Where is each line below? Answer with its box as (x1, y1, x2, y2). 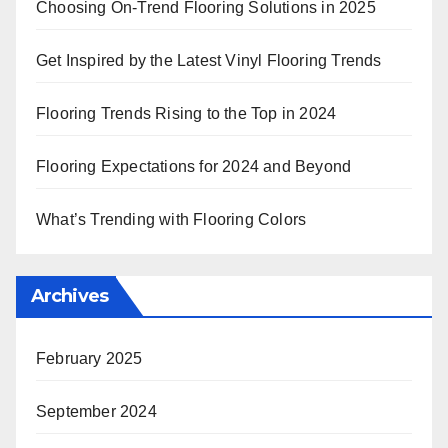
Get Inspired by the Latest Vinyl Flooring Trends (36, 52, 382, 70)
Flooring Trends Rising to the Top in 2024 (36, 105, 337, 123)
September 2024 (36, 403, 157, 421)
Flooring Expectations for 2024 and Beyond (36, 158, 352, 176)
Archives (31, 285, 108, 308)
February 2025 (36, 350, 143, 368)
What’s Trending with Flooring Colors (36, 211, 307, 229)
